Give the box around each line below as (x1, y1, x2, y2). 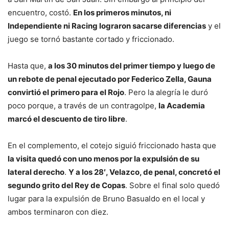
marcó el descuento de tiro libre (8, 114, 125, 124)
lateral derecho (8, 167, 64, 177)
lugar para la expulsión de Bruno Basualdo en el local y (8, 194, 205, 204)
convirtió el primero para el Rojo (8, 87, 124, 98)
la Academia (158, 101, 205, 111)
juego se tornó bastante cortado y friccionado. (8, 34, 174, 44)
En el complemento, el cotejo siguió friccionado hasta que (8, 141, 216, 151)
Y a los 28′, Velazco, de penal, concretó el (68, 167, 220, 177)
